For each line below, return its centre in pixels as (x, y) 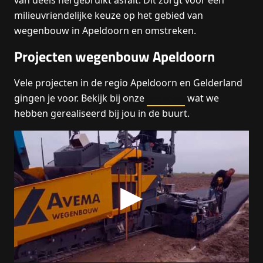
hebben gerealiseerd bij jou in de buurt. (102, 113)
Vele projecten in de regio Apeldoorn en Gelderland (128, 83)
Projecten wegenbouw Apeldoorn (114, 56)
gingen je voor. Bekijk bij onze (80, 98)
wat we (202, 98)
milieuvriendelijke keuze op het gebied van (109, 15)
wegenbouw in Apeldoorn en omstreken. (105, 31)
